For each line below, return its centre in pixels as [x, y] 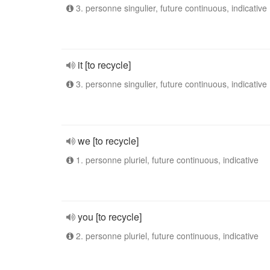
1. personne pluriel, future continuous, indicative [166, 160]
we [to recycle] [108, 141]
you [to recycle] [110, 217]
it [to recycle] [104, 65]
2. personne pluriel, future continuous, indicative [166, 236]
